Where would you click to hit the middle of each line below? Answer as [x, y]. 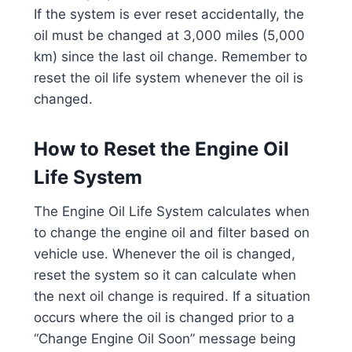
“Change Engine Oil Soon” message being [164, 338]
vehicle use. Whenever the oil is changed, [164, 253]
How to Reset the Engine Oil [161, 148]
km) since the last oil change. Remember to [170, 56]
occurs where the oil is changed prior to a [164, 317]
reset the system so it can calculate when [165, 275]
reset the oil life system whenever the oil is [168, 77]
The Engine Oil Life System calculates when [171, 211]
